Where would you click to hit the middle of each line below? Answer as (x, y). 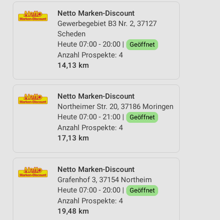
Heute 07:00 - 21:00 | (92, 117)
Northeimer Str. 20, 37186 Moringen (115, 107)
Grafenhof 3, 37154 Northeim (105, 179)
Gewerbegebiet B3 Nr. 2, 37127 (107, 23)
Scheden (71, 34)
